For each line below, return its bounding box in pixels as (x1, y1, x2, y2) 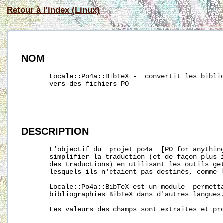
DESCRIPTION (21, 125, 89, 137)
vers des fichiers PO (21, 80, 129, 88)
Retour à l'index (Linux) (7, 5, 100, 14)
